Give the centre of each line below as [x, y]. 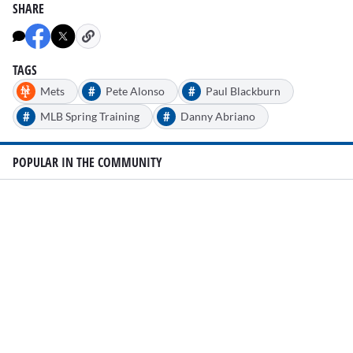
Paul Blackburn [243, 91]
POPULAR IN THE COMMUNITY [87, 162]
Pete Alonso [135, 91]
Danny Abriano [218, 117]
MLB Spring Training [90, 117]
